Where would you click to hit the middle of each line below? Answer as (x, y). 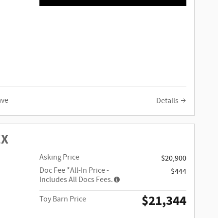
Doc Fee (53, 171)
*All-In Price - (88, 171)
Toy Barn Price (63, 200)
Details (167, 101)
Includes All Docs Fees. (76, 180)
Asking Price (60, 158)
